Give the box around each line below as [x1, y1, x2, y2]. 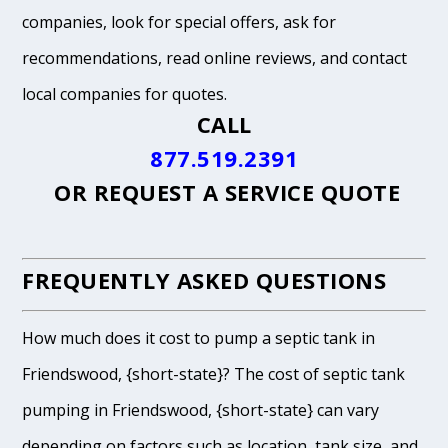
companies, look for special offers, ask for [22, 11, 337, 34]
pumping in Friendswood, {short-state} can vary [22, 399, 380, 422]
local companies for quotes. [22, 83, 228, 106]
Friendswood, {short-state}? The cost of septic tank [22, 363, 406, 386]
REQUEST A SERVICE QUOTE [93, 177, 401, 208]
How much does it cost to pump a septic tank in [22, 327, 376, 350]
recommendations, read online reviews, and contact [22, 47, 408, 70]
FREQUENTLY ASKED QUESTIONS [22, 265, 387, 296]
